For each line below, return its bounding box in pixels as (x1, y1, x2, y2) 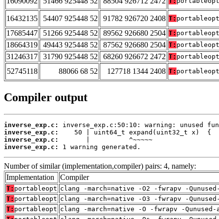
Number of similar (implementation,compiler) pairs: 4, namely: (4, 162, 196, 171)
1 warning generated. (59, 143, 141, 151)
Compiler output (4, 91, 88, 104)
